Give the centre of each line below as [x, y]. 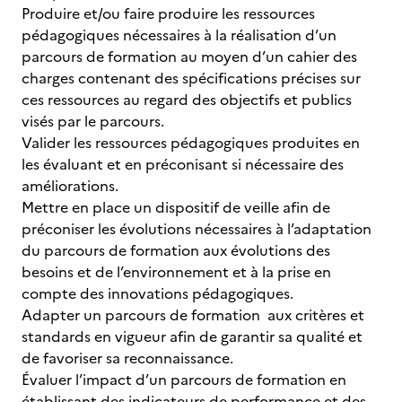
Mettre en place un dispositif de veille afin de [176, 207]
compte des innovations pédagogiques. [159, 293]
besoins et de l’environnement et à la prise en [176, 272]
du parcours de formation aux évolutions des [176, 250]
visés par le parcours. [95, 121]
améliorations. [72, 186]
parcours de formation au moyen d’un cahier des [189, 57]
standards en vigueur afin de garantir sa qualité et [192, 336]
